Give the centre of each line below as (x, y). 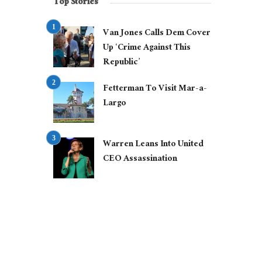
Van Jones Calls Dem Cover (157, 34)
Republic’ (121, 63)
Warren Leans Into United (153, 145)
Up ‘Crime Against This (147, 49)
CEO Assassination (140, 160)
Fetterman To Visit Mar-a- (155, 89)
